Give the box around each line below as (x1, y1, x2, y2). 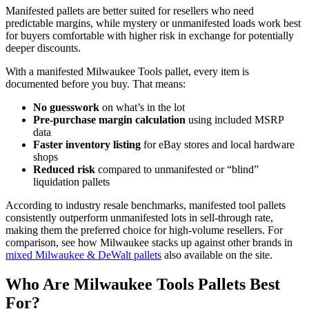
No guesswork (33, 101, 99, 114)
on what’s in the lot (99, 101, 185, 114)
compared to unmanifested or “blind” (95, 163, 259, 176)
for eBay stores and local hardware (141, 139, 295, 151)
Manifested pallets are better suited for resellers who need (6, 5, 254, 17)
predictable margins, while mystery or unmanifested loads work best (6, 17, 301, 30)
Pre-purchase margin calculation (33, 114, 186, 126)
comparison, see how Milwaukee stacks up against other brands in (6, 237, 292, 249)
